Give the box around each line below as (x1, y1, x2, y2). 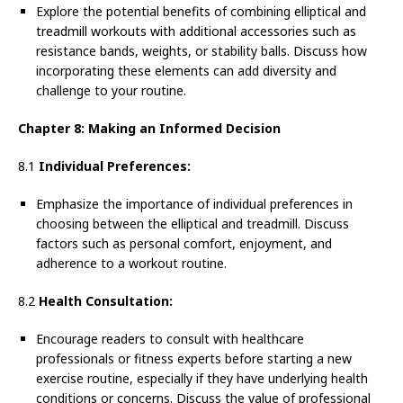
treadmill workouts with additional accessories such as (36, 22, 356, 40)
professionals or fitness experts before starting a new (36, 350, 352, 368)
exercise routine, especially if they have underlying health (36, 370, 368, 388)
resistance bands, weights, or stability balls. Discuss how (36, 42, 367, 60)
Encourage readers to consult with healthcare (36, 330, 304, 348)
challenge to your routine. (36, 82, 186, 100)
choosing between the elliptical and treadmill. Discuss (36, 215, 349, 233)
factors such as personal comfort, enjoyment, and (36, 235, 332, 253)
